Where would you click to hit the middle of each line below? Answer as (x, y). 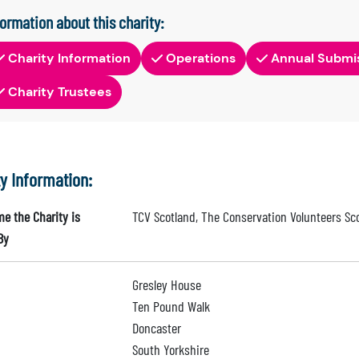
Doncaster (156, 328)
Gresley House (166, 284)
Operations (201, 58)
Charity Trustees (60, 92)
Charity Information (69, 58)
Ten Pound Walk (171, 306)
